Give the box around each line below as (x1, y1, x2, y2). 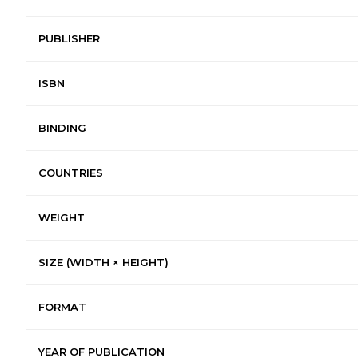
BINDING (38, 121, 86, 134)
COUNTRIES (38, 165, 103, 179)
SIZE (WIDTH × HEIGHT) (38, 255, 169, 268)
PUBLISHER (38, 31, 100, 45)
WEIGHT (38, 210, 85, 224)
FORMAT (38, 300, 86, 313)
